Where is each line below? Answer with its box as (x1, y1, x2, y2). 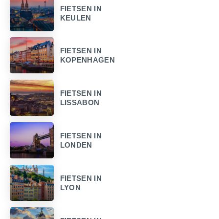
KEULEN (60, 13, 91, 22)
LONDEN (60, 141, 92, 150)
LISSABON (60, 98, 100, 107)
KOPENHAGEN (60, 56, 115, 65)
